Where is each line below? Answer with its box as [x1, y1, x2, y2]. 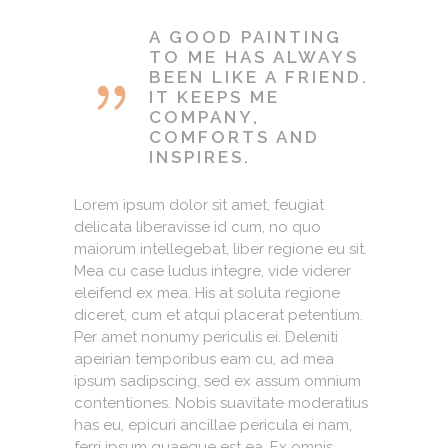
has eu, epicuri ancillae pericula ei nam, [74, 415, 352, 434]
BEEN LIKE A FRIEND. [149, 66, 369, 87]
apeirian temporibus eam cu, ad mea [74, 349, 334, 368]
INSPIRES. [149, 146, 251, 167]
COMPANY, [149, 106, 260, 127]
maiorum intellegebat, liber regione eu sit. [74, 239, 367, 258]
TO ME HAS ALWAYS [149, 46, 359, 67]
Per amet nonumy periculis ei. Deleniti [74, 327, 338, 346]
